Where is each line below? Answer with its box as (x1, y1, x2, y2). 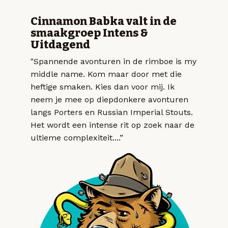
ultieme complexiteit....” (31, 133, 123, 143)
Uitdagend (31, 38, 90, 52)
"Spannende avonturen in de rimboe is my (31, 56, 196, 67)
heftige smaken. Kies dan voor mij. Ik (31, 82, 175, 92)
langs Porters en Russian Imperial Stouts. (31, 107, 193, 118)
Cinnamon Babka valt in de (31, 15, 177, 28)
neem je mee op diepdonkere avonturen (31, 95, 188, 105)
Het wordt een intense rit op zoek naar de (31, 120, 194, 130)
